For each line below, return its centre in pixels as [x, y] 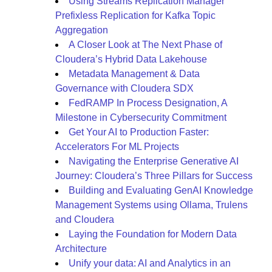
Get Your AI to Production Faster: [139, 132]
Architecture [81, 249]
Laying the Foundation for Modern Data [153, 234]
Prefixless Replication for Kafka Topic [135, 15]
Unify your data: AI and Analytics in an [150, 263]
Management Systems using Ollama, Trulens [151, 205]
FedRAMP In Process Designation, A [148, 103]
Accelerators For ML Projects [117, 147]
